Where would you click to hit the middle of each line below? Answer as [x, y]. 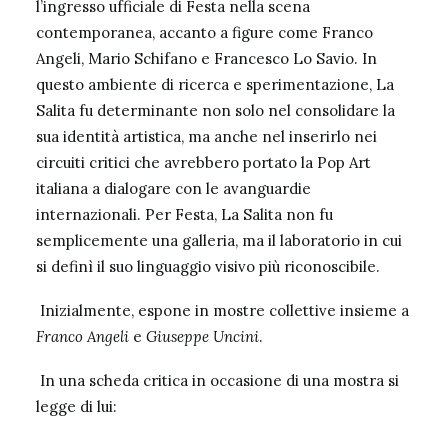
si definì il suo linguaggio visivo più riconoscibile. [208, 266]
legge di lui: [76, 406]
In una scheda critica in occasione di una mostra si [217, 380]
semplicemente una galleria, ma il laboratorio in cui [219, 240]
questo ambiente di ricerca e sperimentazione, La [215, 84]
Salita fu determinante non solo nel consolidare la [215, 110]
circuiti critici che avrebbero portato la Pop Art [203, 162]
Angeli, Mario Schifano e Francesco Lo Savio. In [206, 58]
